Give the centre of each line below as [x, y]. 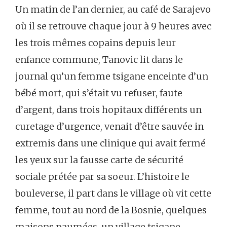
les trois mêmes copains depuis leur [96, 43]
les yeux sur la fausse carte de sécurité [99, 160]
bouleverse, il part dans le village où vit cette [113, 194]
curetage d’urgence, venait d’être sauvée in [109, 127]
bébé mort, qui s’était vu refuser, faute [99, 93]
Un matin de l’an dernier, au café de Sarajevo [113, 10]
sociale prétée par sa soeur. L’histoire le [102, 177]
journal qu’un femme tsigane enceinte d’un [112, 77]
